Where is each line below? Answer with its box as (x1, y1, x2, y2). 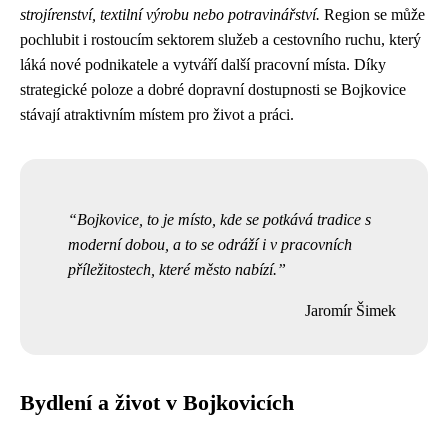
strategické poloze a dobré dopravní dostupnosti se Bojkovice (20, 81, 406, 98)
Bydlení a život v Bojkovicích (20, 391, 294, 415)
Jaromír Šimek (305, 302, 396, 319)
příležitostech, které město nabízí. (68, 261, 277, 278)
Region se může (320, 6, 425, 23)
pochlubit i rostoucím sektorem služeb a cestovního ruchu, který (20, 31, 421, 48)
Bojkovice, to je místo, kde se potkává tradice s (77, 211, 371, 228)
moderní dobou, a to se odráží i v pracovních (68, 236, 352, 253)
